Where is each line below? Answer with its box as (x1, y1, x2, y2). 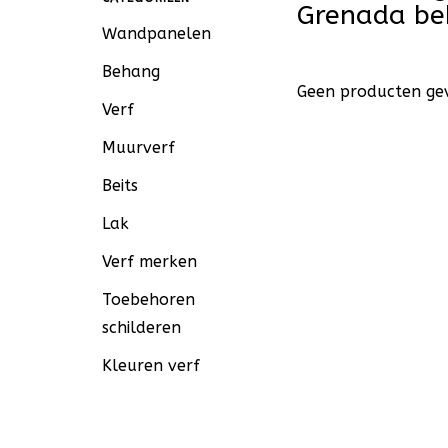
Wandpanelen (102, 24, 211, 43)
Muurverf (102, 138, 175, 157)
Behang (102, 62, 160, 81)
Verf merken (102, 252, 197, 271)
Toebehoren (102, 290, 195, 309)
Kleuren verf (102, 356, 200, 375)
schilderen (102, 318, 181, 337)
